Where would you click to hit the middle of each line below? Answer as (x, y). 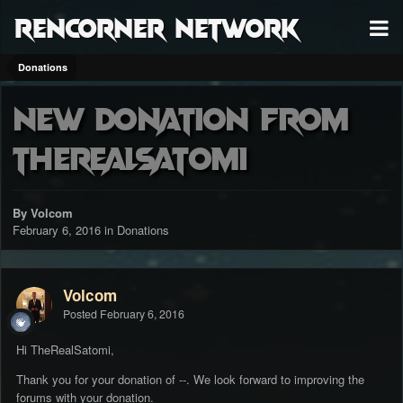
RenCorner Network (157, 27)
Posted (81, 314)
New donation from (181, 117)
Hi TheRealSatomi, (65, 350)
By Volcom (43, 213)
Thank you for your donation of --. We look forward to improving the (190, 380)
